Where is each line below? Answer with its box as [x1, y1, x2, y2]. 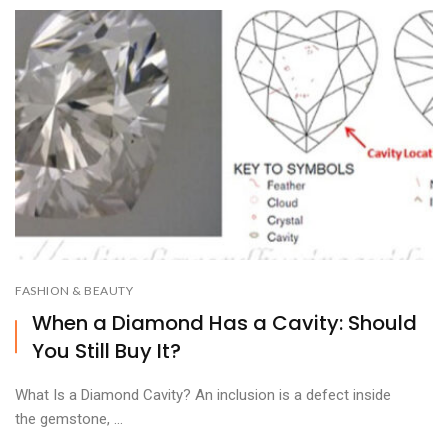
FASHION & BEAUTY [15, 282, 133, 298]
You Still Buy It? [32, 336, 181, 365]
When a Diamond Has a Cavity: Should [32, 308, 417, 337]
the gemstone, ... [15, 409, 123, 428]
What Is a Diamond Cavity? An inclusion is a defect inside [15, 385, 391, 404]
